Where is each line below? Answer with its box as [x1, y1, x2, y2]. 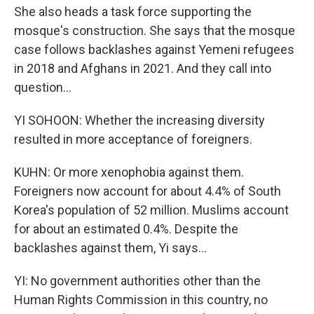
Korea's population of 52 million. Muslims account [14, 203, 289, 217]
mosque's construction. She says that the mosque [14, 23, 295, 38]
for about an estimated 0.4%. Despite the [14, 221, 238, 236]
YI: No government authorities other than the [14, 273, 261, 288]
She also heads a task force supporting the [14, 4, 252, 19]
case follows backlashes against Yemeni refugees [14, 42, 294, 57]
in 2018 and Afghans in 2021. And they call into [14, 61, 271, 76]
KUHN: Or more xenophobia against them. [14, 165, 244, 179]
